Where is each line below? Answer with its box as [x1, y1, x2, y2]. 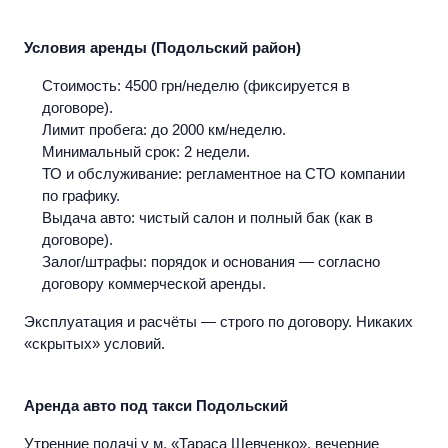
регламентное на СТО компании [182, 165, 405, 183]
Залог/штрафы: [42, 253, 147, 271]
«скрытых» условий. [24, 335, 165, 353]
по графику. [42, 187, 120, 205]
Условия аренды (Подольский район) [24, 39, 301, 57]
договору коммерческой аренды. [42, 275, 266, 293]
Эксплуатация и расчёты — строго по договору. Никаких [24, 313, 413, 331]
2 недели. [180, 143, 250, 161]
